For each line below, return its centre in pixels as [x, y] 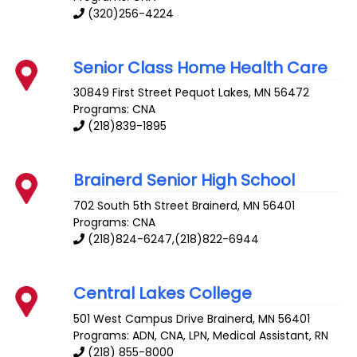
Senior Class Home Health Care [201, 67]
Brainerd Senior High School [184, 180]
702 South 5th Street [131, 206]
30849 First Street [123, 93]
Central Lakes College [163, 294]
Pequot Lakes [212, 93]
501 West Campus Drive [139, 318]
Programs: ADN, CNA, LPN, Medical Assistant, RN [201, 335]
